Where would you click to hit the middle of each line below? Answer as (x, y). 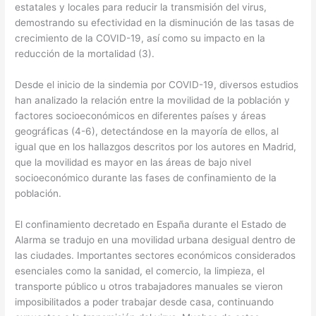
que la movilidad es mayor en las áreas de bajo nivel (133, 163)
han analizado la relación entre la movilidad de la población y (153, 101)
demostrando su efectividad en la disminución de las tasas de (155, 23)
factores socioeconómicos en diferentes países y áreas (141, 116)
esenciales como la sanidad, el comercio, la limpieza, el (140, 271)
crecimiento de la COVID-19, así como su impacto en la (140, 38)
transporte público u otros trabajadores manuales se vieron (149, 287)
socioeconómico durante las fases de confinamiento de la (146, 178)
